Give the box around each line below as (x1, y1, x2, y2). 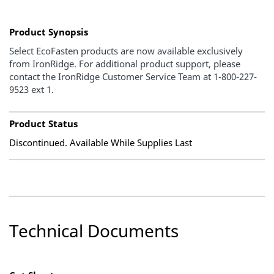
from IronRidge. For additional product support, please (9, 57, 240, 70)
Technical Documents (9, 219, 179, 242)
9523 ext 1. (9, 83, 54, 95)
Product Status (9, 117, 78, 130)
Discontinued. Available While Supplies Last (9, 136, 192, 149)
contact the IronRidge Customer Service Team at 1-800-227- (9, 70, 257, 83)
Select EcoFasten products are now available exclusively (9, 45, 243, 57)
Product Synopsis (9, 26, 88, 38)
